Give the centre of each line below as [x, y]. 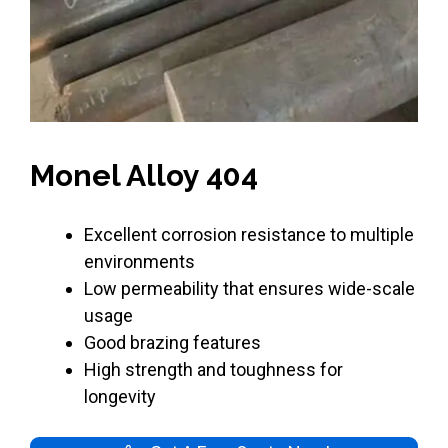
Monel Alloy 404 [144, 175]
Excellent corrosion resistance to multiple [249, 234]
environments [139, 261]
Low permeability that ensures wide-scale [249, 288]
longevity [120, 396]
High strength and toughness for [213, 369]
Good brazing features [172, 342]
